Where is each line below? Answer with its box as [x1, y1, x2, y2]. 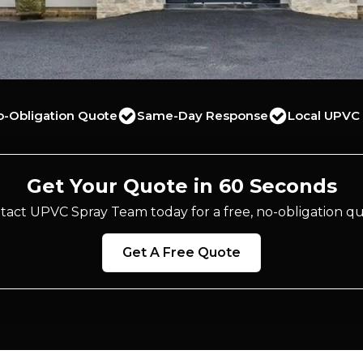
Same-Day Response [137, 108, 268, 123]
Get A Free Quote [122, 245, 241, 260]
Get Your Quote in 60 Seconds [26, 174, 337, 198]
